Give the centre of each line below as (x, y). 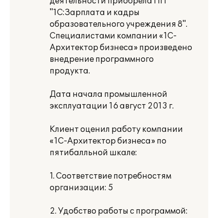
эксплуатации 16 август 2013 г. (112, 106)
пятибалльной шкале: (93, 153)
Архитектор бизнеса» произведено (121, 48)
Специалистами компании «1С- (113, 36)
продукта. (70, 71)
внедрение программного (102, 59)
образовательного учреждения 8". (118, 24)
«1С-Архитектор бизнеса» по (108, 141)
